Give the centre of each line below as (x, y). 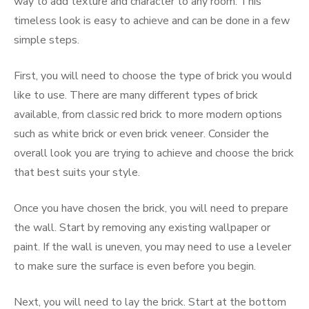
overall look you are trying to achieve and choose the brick (154, 153)
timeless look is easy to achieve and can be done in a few (152, 21)
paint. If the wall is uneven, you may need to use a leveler (152, 247)
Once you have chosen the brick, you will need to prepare (151, 209)
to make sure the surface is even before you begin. (135, 267)
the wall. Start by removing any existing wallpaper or (142, 228)
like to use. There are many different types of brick (136, 96)
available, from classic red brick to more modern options (148, 115)
